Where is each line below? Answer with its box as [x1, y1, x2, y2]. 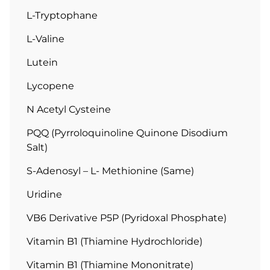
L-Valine [27, 33, 64, 45]
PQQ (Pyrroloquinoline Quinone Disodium [27, 127, 228, 139]
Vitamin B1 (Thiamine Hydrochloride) [27, 236, 202, 248]
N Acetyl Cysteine [27, 104, 111, 116]
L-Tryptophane [27, 10, 98, 22]
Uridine [27, 189, 62, 201]
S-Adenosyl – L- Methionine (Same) [27, 165, 194, 177]
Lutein [27, 57, 58, 69]
